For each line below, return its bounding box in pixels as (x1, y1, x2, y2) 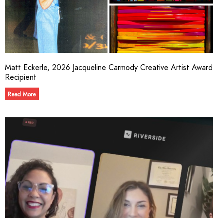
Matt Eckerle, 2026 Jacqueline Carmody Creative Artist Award (5, 62, 213, 73)
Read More (8, 91, 36, 98)
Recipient (5, 72, 36, 83)
